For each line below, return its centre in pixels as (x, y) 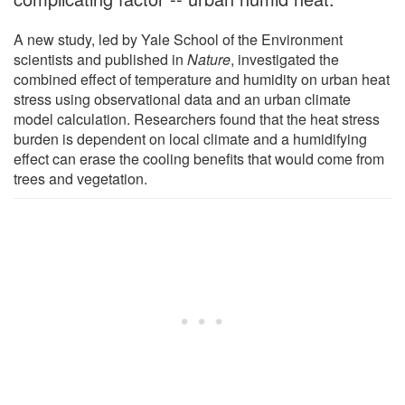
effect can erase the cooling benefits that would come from (199, 158)
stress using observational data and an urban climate (182, 99)
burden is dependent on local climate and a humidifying (190, 138)
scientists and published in (100, 59)
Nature (209, 59)
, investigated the (285, 59)
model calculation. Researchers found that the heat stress (197, 118)
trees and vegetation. (80, 178)
